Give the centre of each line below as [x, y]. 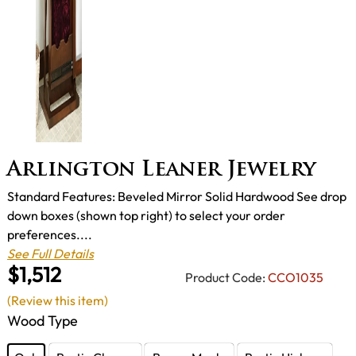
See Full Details [50, 254]
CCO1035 [296, 277]
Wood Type [43, 320]
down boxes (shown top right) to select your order [146, 216]
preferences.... [50, 235]
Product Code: [225, 277]
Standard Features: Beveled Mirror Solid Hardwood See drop [177, 197]
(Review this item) [58, 300]
